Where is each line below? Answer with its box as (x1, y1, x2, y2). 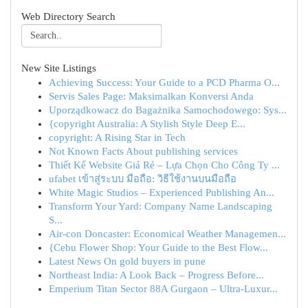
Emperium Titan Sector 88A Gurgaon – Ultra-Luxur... (49, 283, 278, 294)
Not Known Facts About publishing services (49, 146, 238, 157)
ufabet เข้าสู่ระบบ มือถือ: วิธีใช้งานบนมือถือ (49, 173, 236, 184)
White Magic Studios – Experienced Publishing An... (49, 187, 274, 198)
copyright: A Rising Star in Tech (49, 132, 186, 143)
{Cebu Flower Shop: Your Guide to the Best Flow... (49, 242, 268, 253)
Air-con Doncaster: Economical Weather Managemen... (49, 228, 286, 239)
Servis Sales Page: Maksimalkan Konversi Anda (49, 91, 254, 102)
